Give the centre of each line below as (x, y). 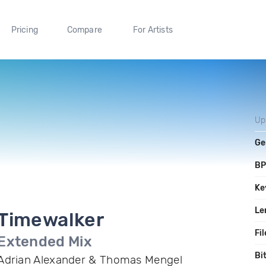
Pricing (24, 30)
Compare (85, 30)
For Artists (153, 30)
